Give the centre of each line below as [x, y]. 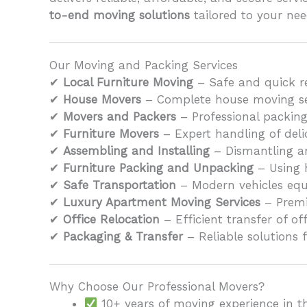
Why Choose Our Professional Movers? [157, 287]
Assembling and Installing [136, 151]
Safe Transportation [120, 185]
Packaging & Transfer [123, 237]
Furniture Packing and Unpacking [158, 168]
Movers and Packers [120, 117]
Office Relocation [111, 220]
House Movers [102, 100]
